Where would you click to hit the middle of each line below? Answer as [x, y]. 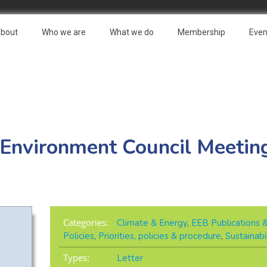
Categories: [86, 223]
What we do [132, 32]
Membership [201, 32]
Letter [130, 258]
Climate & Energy [152, 223]
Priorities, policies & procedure [159, 236]
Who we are [64, 32]
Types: [76, 258]
